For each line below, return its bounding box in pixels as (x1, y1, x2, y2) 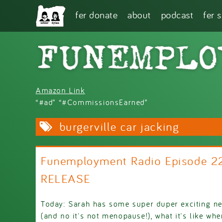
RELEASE (41, 170, 91, 186)
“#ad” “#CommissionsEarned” (36, 97, 148, 107)
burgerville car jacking (59, 118, 179, 134)
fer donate (75, 8, 117, 21)
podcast (161, 8, 193, 21)
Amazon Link (36, 85, 85, 95)
